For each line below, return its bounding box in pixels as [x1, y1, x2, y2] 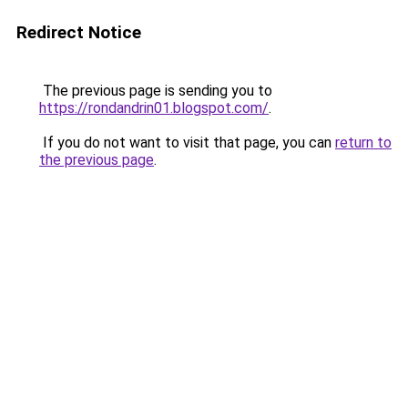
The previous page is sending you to [39, 82, 272, 99]
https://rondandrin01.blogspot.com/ [39, 99, 269, 117]
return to [335, 134, 392, 151]
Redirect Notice [16, 22, 141, 43]
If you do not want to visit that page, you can [39, 134, 335, 151]
